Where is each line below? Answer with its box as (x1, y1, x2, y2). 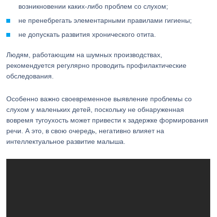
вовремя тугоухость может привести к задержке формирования (6, 116, 209, 124)
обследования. (6, 72, 54, 80)
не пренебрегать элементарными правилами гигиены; (18, 16, 192, 24)
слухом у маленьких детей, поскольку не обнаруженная (6, 106, 185, 113)
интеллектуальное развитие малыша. (6, 138, 126, 145)
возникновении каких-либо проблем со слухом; (18, 2, 169, 10)
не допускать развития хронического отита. (18, 31, 156, 38)
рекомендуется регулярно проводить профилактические (6, 62, 187, 69)
